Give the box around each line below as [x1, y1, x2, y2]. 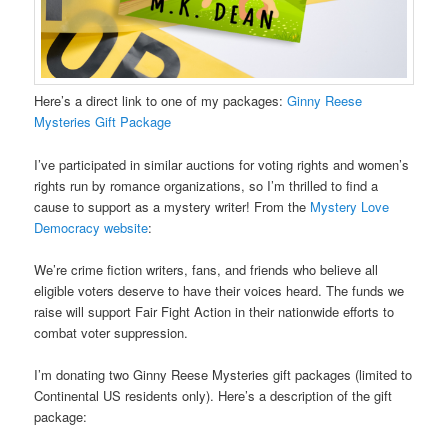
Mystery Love [310, 196, 390, 216]
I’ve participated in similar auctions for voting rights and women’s [34, 154, 410, 174]
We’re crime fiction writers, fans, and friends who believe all [34, 259, 379, 279]
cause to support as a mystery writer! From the [34, 196, 311, 216]
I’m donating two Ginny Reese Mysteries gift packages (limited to [34, 364, 413, 384]
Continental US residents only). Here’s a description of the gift [34, 385, 393, 405]
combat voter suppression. [34, 322, 189, 342]
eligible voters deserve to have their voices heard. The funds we [34, 280, 405, 300]
